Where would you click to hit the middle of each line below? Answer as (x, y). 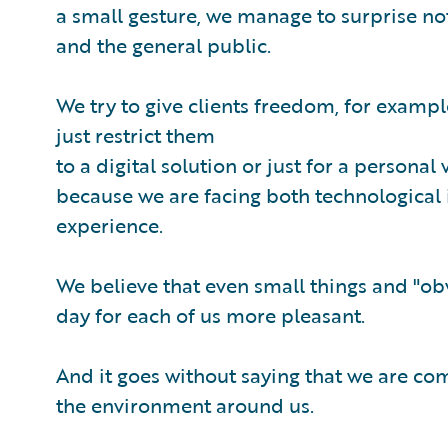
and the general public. (163, 45)
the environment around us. (187, 405)
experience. (109, 225)
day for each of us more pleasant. (210, 315)
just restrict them (135, 135)
